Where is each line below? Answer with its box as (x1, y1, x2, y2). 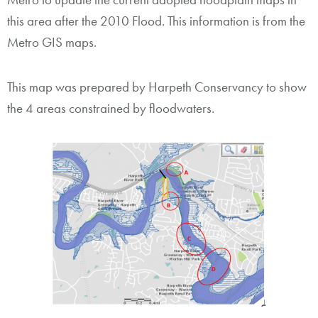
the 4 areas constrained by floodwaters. (7, 99, 214, 118)
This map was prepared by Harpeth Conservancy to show (7, 78, 307, 97)
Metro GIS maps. (7, 33, 97, 51)
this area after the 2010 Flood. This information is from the (7, 11, 305, 30)
